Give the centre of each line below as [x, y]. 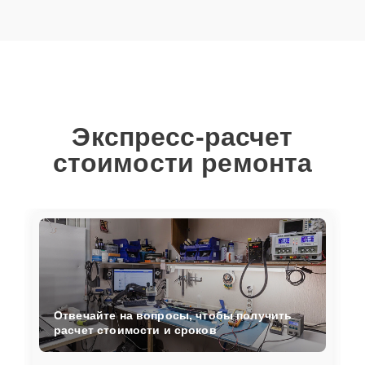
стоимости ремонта [182, 163]
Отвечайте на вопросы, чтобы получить [173, 315]
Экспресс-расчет [182, 137]
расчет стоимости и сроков [135, 330]
